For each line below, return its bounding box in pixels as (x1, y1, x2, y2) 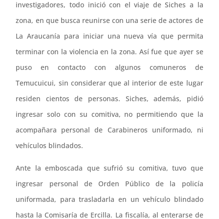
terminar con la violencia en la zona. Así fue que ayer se (16, 46, 203, 56)
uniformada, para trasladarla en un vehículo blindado (16, 194, 203, 204)
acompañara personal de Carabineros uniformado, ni (16, 125, 203, 134)
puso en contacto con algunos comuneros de (16, 62, 203, 72)
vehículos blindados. (16, 140, 84, 150)
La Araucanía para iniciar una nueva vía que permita (16, 31, 203, 41)
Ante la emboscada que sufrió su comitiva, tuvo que (16, 163, 203, 173)
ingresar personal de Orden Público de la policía (16, 178, 203, 188)
